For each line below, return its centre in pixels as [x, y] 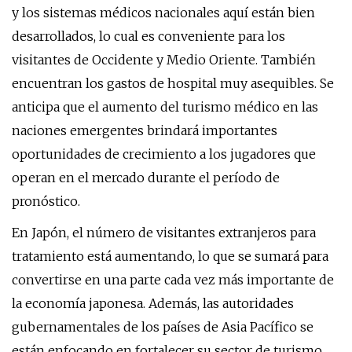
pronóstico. [46, 201]
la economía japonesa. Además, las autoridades [153, 303]
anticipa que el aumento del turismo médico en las [165, 107]
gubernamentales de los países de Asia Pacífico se [163, 327]
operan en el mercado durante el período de [146, 178]
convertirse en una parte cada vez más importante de [173, 280]
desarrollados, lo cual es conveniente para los [148, 36]
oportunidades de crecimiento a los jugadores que [164, 154]
